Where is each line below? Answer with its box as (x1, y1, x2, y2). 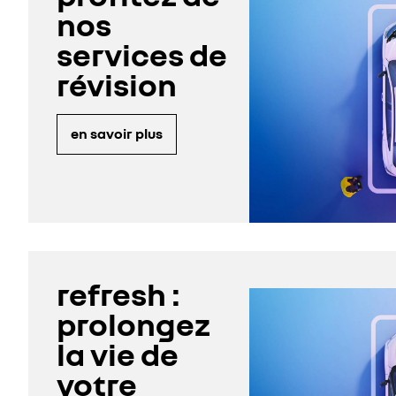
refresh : (57, 275, 180, 314)
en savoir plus (71, 125, 163, 143)
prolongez (57, 305, 210, 344)
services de (57, 34, 227, 73)
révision (57, 65, 177, 103)
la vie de (57, 335, 179, 374)
